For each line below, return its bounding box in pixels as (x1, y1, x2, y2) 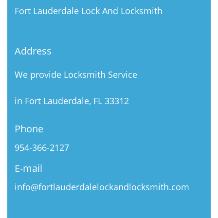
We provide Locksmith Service (15, 69, 137, 80)
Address (15, 44, 52, 57)
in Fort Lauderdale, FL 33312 (15, 95, 129, 107)
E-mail (15, 162, 42, 175)
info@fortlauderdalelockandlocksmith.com (15, 181, 189, 193)
